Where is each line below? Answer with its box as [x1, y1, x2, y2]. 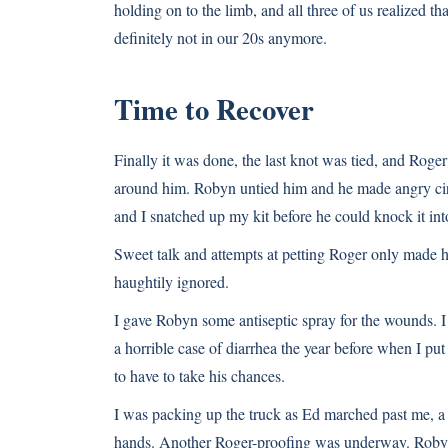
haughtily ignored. [114, 271, 229, 292]
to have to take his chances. [114, 365, 285, 386]
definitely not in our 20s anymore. [114, 27, 327, 48]
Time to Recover [114, 88, 314, 130]
